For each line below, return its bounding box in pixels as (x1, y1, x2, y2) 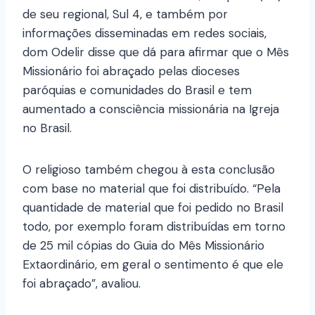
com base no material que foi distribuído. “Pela (22, 181, 281, 197)
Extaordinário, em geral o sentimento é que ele (22, 257, 283, 273)
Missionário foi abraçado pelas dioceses (22, 63, 240, 79)
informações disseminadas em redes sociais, (22, 25, 266, 41)
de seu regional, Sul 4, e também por (22, 6, 228, 22)
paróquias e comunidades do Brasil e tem (22, 82, 252, 98)
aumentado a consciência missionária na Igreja (22, 101, 279, 117)
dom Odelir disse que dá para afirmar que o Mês (22, 44, 289, 60)
